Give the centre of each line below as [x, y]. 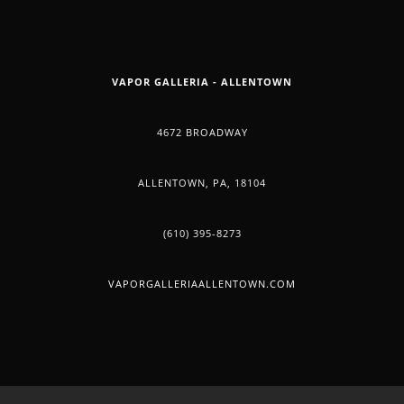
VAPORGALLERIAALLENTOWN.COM [202, 284]
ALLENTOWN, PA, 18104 [202, 183]
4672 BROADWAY [202, 133]
